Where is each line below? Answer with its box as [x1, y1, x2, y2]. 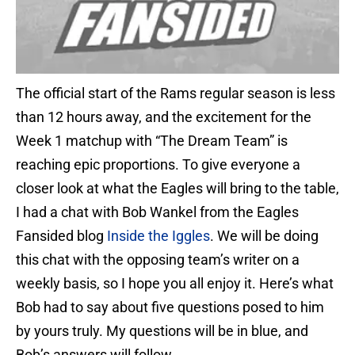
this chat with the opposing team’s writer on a [16, 251, 300, 269]
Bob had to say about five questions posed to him [16, 299, 324, 316]
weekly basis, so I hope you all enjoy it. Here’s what [16, 275, 334, 292]
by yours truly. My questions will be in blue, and [16, 323, 308, 340]
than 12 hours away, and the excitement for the [16, 109, 311, 126]
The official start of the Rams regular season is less [16, 85, 335, 102]
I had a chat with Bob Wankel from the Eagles [16, 204, 299, 221]
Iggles [172, 227, 210, 245]
